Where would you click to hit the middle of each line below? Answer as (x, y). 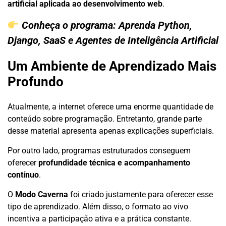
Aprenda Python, (155, 25)
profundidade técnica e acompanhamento (114, 163)
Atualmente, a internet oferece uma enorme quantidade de (110, 107)
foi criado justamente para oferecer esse (140, 195)
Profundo (36, 82)
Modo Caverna (42, 195)
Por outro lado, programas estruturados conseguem (99, 151)
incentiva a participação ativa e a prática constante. (99, 219)
